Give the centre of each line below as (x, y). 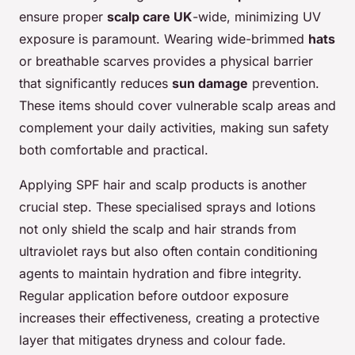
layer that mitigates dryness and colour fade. (153, 340)
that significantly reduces (95, 83)
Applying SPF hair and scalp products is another (163, 184)
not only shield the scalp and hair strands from (158, 229)
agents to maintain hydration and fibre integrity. (160, 273)
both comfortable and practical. (114, 149)
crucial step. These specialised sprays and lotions (167, 206)
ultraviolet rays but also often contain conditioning (168, 251)
